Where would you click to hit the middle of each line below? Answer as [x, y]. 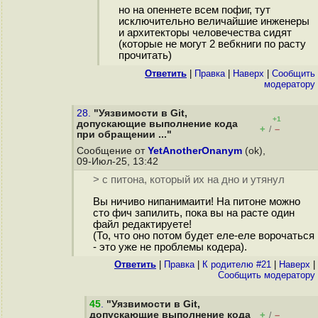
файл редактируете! [142, 225]
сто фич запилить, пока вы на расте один [193, 213]
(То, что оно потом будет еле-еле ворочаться [203, 236]
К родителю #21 [237, 264]
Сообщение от [112, 151]
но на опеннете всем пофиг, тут [194, 10]
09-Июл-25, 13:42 [119, 161]
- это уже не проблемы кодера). [170, 247]
